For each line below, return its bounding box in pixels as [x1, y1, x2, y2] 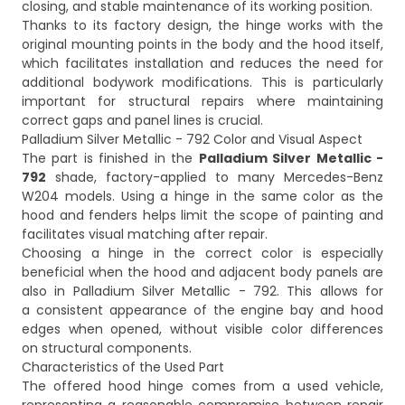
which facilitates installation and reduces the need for [22, 54, 383, 73]
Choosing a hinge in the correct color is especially [22, 244, 383, 263]
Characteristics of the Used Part [22, 358, 224, 377]
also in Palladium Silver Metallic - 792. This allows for [22, 282, 383, 301]
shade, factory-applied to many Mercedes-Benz [46, 168, 383, 187]
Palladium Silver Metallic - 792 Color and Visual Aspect [22, 130, 363, 149]
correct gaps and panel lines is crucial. [22, 111, 263, 130]
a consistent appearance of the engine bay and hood [22, 301, 383, 320]
